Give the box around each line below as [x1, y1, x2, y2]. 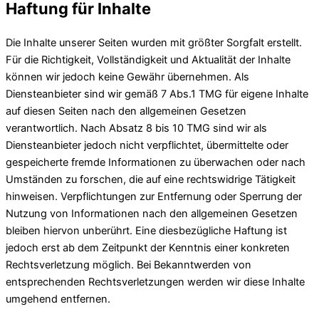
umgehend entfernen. [6, 292, 110, 305]
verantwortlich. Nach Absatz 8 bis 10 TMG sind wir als [6, 121, 267, 135]
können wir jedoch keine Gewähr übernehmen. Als [6, 70, 249, 83]
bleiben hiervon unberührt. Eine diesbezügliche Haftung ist [6, 224, 287, 237]
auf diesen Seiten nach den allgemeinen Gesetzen [6, 104, 246, 117]
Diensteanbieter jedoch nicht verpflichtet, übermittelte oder [6, 138, 288, 152]
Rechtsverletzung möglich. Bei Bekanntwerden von [6, 258, 251, 271]
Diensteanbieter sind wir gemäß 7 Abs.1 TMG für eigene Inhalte [6, 87, 308, 100]
